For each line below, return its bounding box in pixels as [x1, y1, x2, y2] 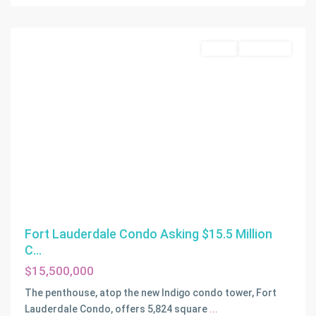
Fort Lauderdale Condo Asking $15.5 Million [25, 226, 272, 242]
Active [209, 44, 231, 53]
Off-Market [245, 44, 284, 53]
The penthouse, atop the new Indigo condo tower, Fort [25, 287, 276, 299]
